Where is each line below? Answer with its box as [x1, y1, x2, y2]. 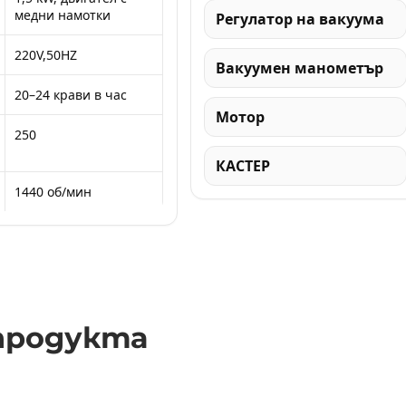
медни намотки [14, 6, 111, 24]
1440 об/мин [14, 183, 92, 200]
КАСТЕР [215, 155, 270, 176]
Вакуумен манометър [215, 57, 383, 78]
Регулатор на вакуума [215, 8, 384, 29]
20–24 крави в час [14, 86, 127, 103]
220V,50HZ [14, 46, 77, 63]
